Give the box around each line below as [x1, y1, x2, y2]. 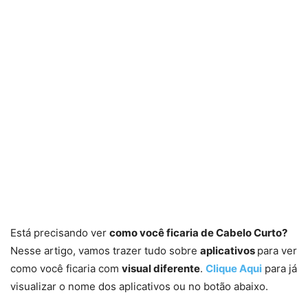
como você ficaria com [10, 262, 122, 276]
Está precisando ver [10, 226, 109, 240]
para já [262, 262, 297, 276]
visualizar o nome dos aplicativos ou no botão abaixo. [10, 280, 268, 294]
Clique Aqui [206, 262, 262, 276]
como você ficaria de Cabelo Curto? [109, 226, 287, 240]
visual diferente [122, 262, 200, 276]
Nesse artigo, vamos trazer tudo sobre [10, 244, 200, 258]
